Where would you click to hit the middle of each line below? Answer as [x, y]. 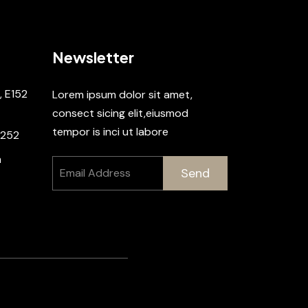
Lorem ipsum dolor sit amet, [122, 94]
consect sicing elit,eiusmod [120, 113]
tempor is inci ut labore [110, 131]
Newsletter [93, 57]
